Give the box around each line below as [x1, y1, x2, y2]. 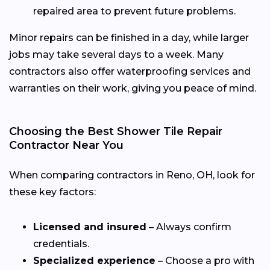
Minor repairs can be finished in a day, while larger [9, 31, 249, 43]
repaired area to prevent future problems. [33, 5, 236, 17]
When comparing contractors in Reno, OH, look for [9, 169, 255, 181]
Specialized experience [33, 254, 155, 266]
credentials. [33, 237, 89, 250]
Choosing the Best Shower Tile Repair [9, 124, 222, 138]
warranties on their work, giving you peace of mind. [9, 82, 256, 94]
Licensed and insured [33, 221, 146, 233]
